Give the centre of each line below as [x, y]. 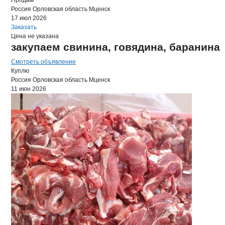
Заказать [24, 27]
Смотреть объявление [43, 62]
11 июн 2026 [29, 89]
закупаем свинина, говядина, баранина [116, 47]
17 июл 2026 [29, 18]
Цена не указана [35, 36]
